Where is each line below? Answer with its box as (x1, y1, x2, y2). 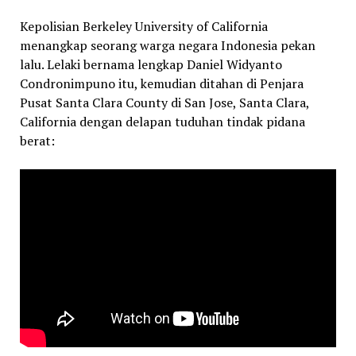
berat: (19, 131, 55, 149)
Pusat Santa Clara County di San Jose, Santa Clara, (19, 93, 309, 111)
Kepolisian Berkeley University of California (19, 17, 268, 35)
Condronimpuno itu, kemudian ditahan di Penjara (19, 74, 304, 92)
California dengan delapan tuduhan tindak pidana (19, 112, 305, 130)
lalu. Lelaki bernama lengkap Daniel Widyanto (19, 55, 282, 73)
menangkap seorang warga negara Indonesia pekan (19, 36, 315, 54)
